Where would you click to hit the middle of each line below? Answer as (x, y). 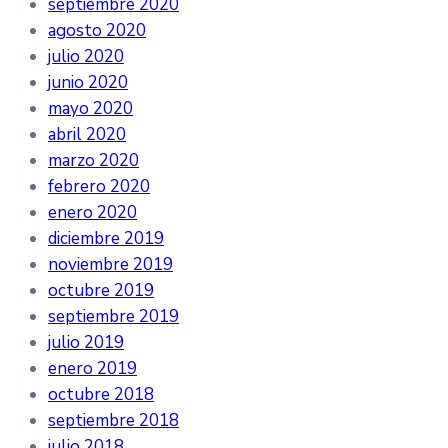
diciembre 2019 (106, 238)
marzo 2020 (93, 160)
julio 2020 (86, 56)
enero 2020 (92, 212)
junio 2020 (88, 82)
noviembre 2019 (110, 264)
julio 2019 (86, 342)
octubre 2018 (101, 394)
